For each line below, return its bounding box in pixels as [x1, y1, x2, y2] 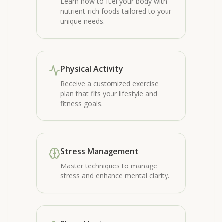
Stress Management [60, 146, 139, 157]
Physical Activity [60, 63, 123, 74]
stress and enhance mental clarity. [60, 171, 169, 180]
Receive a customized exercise [60, 79, 159, 88]
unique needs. [60, 16, 105, 26]
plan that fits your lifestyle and [60, 89, 157, 98]
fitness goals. [60, 99, 103, 108]
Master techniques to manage [60, 161, 157, 170]
